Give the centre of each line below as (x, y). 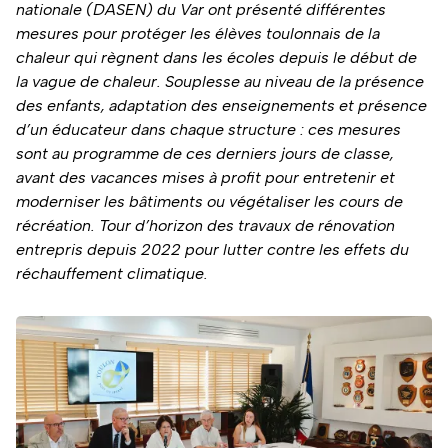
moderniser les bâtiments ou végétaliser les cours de (209, 201)
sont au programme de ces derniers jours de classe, (205, 153)
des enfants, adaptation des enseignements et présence (221, 105)
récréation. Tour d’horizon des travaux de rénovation (205, 225)
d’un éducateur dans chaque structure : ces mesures (208, 129)
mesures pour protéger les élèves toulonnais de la (198, 33)
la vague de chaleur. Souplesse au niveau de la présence (220, 81)
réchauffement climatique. (112, 273)
